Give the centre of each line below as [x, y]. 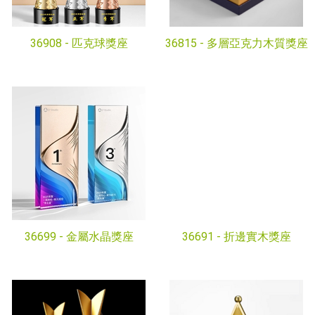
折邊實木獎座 [257, 237]
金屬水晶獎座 [99, 237]
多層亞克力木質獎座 [257, 43]
